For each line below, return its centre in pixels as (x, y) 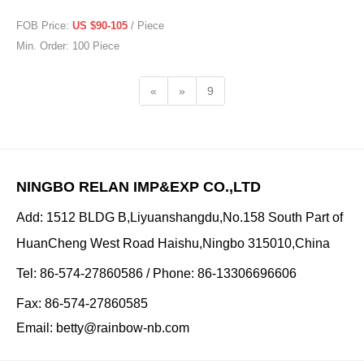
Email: (36, 328)
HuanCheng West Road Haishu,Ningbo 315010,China (173, 243)
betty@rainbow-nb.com (123, 328)
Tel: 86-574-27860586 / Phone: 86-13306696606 (156, 273)
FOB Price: (44, 26)
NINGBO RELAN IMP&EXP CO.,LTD (139, 187)
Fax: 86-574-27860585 (82, 303)
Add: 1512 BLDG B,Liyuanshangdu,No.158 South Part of (180, 217)
